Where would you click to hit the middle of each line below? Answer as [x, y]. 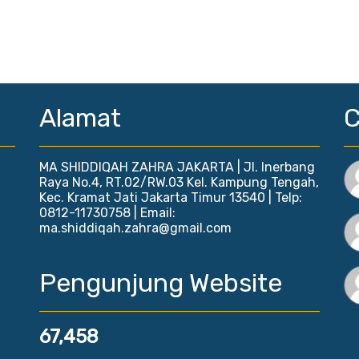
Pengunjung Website [161, 282]
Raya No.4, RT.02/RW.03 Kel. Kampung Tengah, [179, 182]
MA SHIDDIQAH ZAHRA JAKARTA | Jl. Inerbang [177, 167]
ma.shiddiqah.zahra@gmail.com [135, 228]
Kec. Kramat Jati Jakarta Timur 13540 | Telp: [171, 197]
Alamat [80, 117]
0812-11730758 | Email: [107, 212]
